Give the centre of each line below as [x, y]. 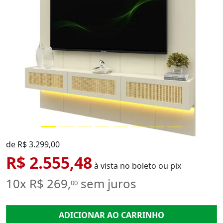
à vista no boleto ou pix [137, 166]
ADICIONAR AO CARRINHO [111, 215]
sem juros [107, 184]
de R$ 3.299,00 [33, 144]
